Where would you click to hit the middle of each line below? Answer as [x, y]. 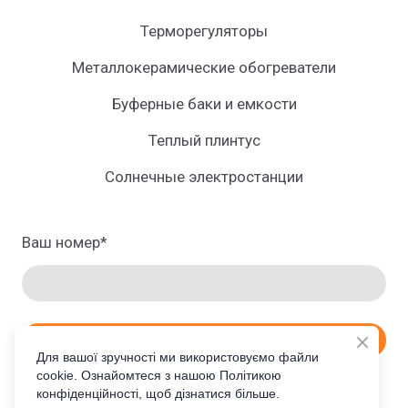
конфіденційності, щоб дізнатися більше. [158, 393]
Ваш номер [61, 242]
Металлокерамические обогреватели [204, 67]
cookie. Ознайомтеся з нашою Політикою [159, 375]
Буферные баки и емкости [204, 103]
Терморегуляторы [204, 31]
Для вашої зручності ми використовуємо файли [178, 357]
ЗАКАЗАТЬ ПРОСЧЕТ [204, 340]
